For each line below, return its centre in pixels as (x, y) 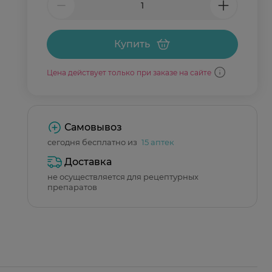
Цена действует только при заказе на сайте (129, 72)
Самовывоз (93, 127)
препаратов (72, 187)
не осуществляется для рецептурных (123, 177)
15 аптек (158, 142)
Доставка (88, 162)
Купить (132, 44)
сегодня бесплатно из (93, 142)
